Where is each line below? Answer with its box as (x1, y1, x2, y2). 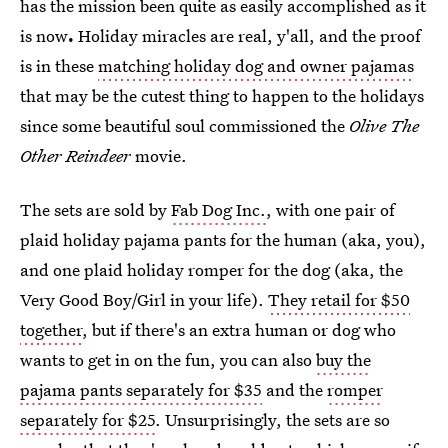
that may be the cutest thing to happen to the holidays (20, 84, 424, 107)
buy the (316, 348, 371, 371)
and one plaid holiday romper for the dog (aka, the (20, 258, 403, 281)
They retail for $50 (268, 288, 410, 311)
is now (20, 24, 68, 47)
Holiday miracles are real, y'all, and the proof (74, 24, 421, 47)
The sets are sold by (20, 198, 171, 221)
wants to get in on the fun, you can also (20, 348, 316, 371)
